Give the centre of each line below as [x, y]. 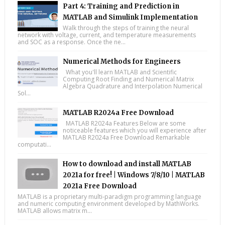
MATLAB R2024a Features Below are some [124, 124]
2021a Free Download [99, 186]
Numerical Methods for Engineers [122, 62]
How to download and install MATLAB [127, 164]
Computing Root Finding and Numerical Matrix [128, 79]
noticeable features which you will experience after [134, 131]
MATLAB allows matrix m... [54, 211]
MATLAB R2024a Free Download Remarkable [126, 138]
